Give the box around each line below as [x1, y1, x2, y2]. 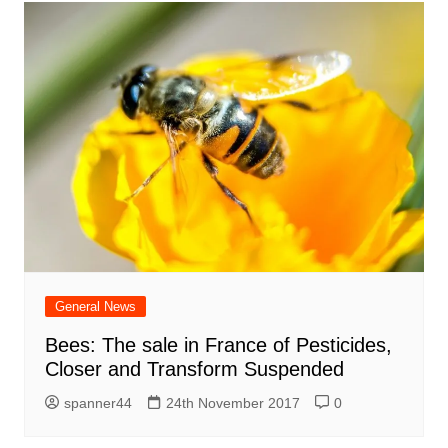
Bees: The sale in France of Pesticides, [44, 333, 392, 356]
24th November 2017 [165, 394, 300, 411]
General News [54, 298, 136, 314]
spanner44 [63, 394, 132, 411]
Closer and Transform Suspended [44, 357, 344, 380]
